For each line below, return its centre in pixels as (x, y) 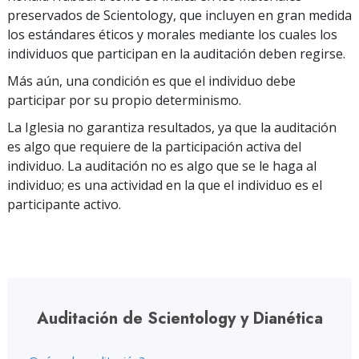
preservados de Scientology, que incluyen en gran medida (179, 15)
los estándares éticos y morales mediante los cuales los (172, 34)
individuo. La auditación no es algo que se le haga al (162, 166)
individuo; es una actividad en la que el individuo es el (165, 185)
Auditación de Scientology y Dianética (179, 319)
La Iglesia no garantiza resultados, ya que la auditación (172, 127)
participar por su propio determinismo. (124, 100)
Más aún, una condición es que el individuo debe (151, 81)
